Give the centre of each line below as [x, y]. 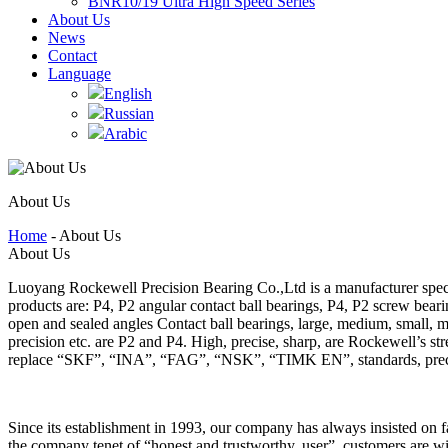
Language [79, 73]
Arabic [125, 133]
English [128, 93]
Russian [129, 113]
